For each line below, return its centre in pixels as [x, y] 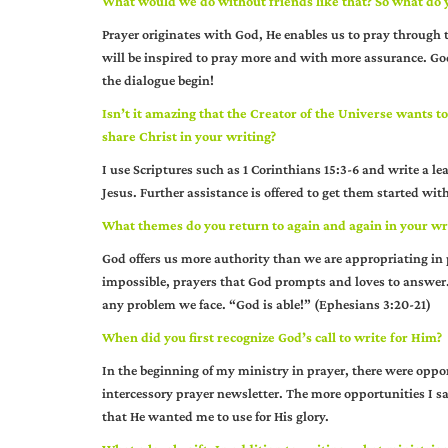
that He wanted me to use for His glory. [215, 416]
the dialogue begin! [158, 80]
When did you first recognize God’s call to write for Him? [272, 337]
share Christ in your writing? [189, 136]
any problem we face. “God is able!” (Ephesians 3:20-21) [266, 304]
